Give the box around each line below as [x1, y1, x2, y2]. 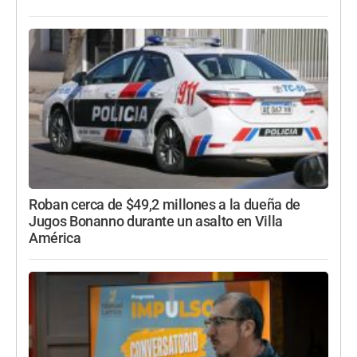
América [29, 230, 81, 247]
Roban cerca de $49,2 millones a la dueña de [29, 197, 300, 214]
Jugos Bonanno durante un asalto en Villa [29, 214, 283, 230]
